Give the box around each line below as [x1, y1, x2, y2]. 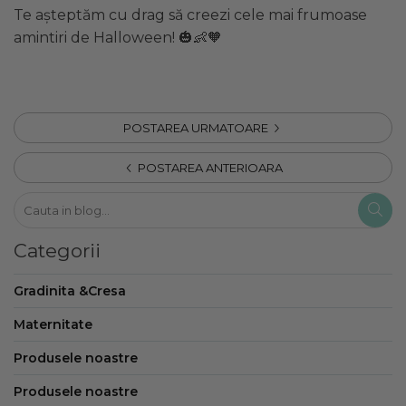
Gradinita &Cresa [14, 282, 126, 299]
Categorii [14, 238, 101, 262]
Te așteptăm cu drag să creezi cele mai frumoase [14, 5, 367, 24]
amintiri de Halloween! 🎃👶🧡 [14, 28, 222, 46]
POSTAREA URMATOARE [123, 120, 271, 135]
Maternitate [14, 315, 92, 333]
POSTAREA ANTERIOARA [135, 159, 283, 175]
